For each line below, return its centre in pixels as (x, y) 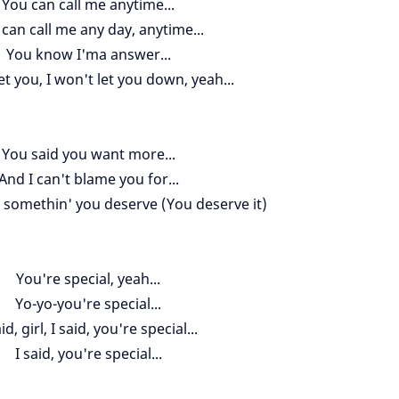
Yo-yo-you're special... (88, 304)
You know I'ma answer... (88, 54)
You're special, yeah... (88, 279)
